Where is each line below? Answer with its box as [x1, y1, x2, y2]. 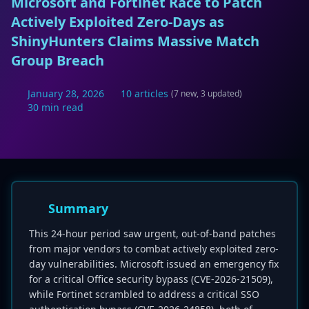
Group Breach [11, 51, 104, 70]
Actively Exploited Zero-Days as [11, 12, 224, 31]
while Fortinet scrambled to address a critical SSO [29, 288, 259, 301]
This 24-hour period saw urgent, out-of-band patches [29, 227, 276, 240]
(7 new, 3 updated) [171, 88, 242, 99]
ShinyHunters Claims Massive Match [11, 32, 259, 50]
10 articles [121, 87, 168, 100]
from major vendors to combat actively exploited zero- [29, 242, 279, 255]
